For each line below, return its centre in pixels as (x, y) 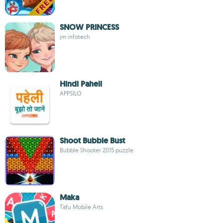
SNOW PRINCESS (89, 27)
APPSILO (70, 93)
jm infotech (75, 37)
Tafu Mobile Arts (81, 207)
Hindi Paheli (81, 84)
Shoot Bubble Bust (92, 141)
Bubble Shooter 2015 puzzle (97, 150)
